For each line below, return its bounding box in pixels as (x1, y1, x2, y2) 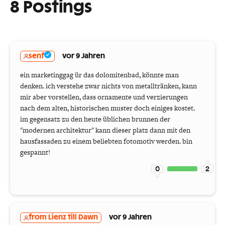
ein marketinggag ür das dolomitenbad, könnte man (20, 70, 179, 80)
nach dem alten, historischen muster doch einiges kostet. (20, 103, 195, 114)
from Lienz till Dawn (29, 214, 98, 221)
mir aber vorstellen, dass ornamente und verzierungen (20, 92, 188, 102)
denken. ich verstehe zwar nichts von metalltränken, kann (20, 81, 197, 91)
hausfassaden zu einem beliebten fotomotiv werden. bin (20, 136, 192, 147)
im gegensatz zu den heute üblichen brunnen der (20, 114, 170, 125)
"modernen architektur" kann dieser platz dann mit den (20, 125, 190, 136)
